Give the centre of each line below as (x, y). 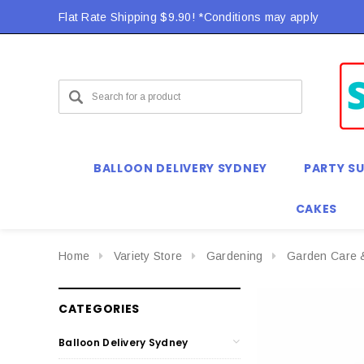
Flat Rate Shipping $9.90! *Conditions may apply (189, 17)
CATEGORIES (99, 308)
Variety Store (148, 256)
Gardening (234, 256)
